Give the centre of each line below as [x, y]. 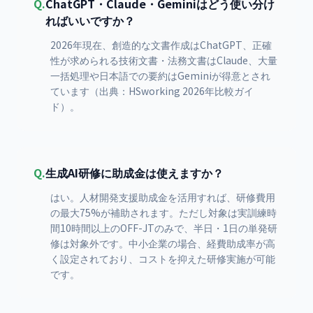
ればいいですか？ [90, 20]
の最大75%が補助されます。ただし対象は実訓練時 [163, 212]
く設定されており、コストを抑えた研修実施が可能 [163, 259]
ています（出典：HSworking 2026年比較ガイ [152, 91]
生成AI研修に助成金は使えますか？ [134, 173]
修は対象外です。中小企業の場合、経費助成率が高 [163, 243]
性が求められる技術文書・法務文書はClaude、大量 [164, 60]
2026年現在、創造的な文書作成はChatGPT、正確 [161, 45]
